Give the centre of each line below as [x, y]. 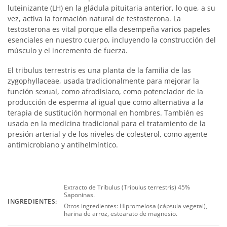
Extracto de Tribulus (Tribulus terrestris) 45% [127, 187]
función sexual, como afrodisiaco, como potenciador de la [105, 92]
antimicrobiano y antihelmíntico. [63, 145]
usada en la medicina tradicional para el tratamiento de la [107, 124]
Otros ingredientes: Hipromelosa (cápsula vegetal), [136, 206]
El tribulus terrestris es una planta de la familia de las [99, 70]
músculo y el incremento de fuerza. [68, 51]
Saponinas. [80, 195]
